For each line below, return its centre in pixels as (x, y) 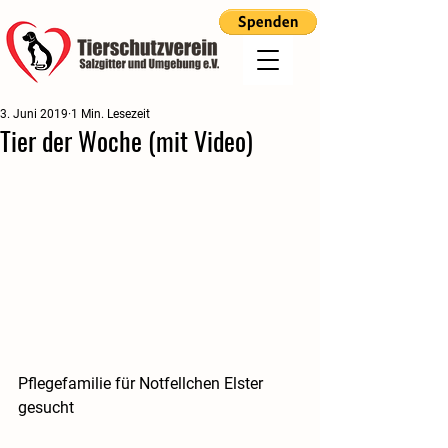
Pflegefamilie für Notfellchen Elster (142, 384)
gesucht (46, 408)
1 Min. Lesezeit (110, 114)
